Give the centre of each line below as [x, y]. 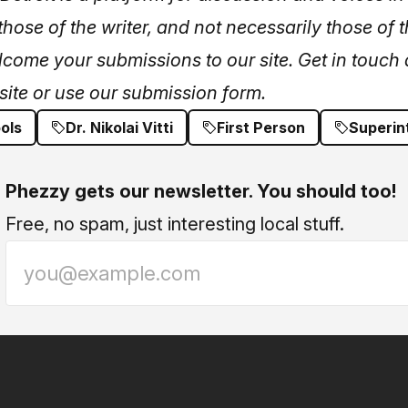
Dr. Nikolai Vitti [119, 127]
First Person [261, 127]
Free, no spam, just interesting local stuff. [175, 224]
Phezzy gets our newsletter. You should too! [201, 191]
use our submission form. [160, 93]
